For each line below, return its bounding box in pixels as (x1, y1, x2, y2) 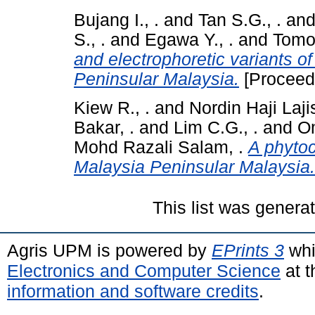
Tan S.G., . (198, 10, 281, 30)
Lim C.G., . (174, 117, 258, 137)
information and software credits (7, 281, 259, 301)
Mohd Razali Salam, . (74, 137, 243, 157)
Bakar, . (74, 117, 134, 137)
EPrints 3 (212, 240, 284, 260)
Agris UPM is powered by (7, 240, 212, 260)
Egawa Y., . (145, 30, 233, 49)
